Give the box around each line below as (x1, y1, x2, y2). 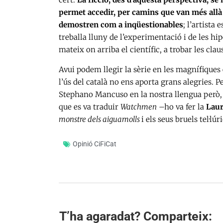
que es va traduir (59, 102, 120, 112)
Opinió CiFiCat (73, 140, 116, 148)
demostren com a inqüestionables (59, 20, 183, 30)
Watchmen (120, 102, 157, 112)
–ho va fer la (157, 102, 206, 112)
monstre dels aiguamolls (59, 114, 141, 124)
